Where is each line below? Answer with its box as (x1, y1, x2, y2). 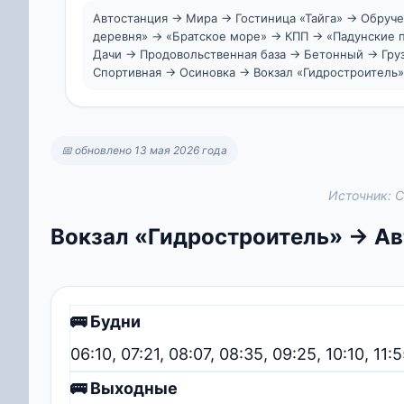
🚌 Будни (70, 311, 141, 331)
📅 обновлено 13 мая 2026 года (61, 142, 227, 157)
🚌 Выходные (70, 378, 178, 398)
